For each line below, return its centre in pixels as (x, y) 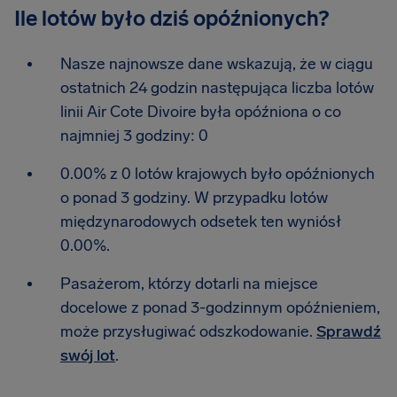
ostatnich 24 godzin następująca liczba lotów (217, 88)
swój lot (88, 355)
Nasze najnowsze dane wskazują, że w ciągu (217, 64)
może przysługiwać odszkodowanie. (188, 331)
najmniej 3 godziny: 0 (134, 136)
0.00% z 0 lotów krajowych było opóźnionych (218, 174)
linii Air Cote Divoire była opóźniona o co (201, 112)
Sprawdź (349, 331)
